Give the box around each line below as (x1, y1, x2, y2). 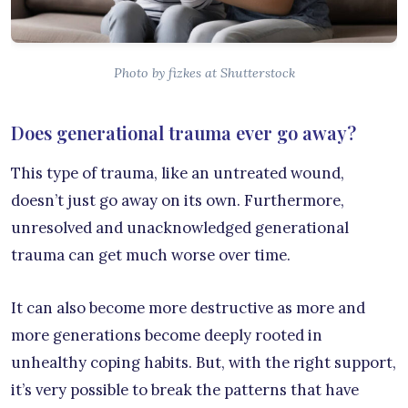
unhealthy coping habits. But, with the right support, (11, 352, 396, 372)
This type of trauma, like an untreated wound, (11, 162, 344, 183)
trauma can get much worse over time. (11, 244, 291, 265)
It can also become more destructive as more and (11, 297, 365, 318)
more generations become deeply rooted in (11, 324, 322, 345)
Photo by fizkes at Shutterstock (113, 64, 295, 81)
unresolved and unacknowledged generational (11, 217, 349, 238)
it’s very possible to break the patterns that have (11, 379, 359, 400)
